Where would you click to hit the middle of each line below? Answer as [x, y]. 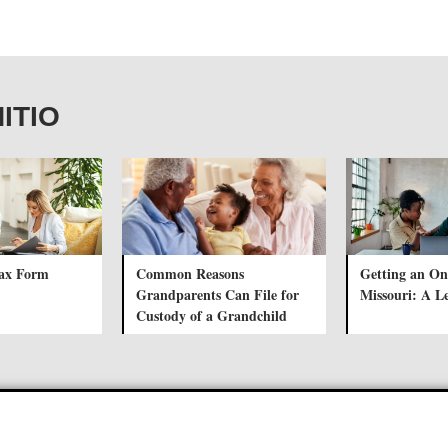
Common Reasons [190, 273]
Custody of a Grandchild [211, 315]
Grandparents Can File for [217, 294]
